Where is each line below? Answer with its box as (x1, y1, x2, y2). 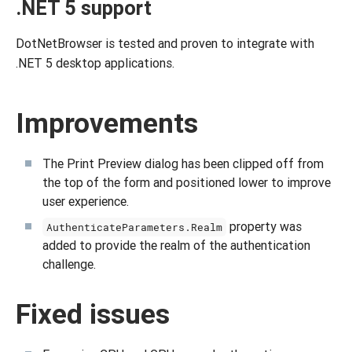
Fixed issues (16, 297, 170, 331)
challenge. (42, 256, 96, 272)
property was (226, 218, 302, 234)
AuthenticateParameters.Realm (46, 220, 223, 234)
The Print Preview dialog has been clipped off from (42, 156, 324, 171)
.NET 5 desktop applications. (16, 55, 174, 71)
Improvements (16, 106, 198, 140)
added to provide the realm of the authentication (42, 237, 310, 253)
